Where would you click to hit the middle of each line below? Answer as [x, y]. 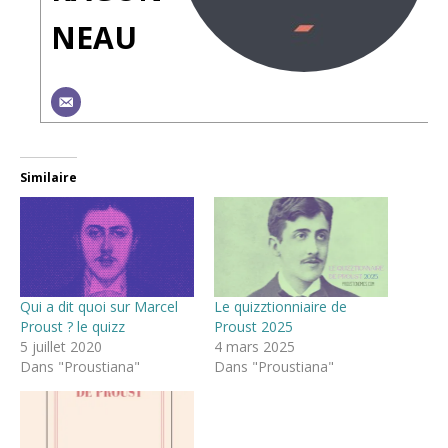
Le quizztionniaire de [280, 306]
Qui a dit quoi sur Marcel [99, 306]
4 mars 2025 [254, 346]
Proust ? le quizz [72, 326]
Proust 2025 [253, 326]
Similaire [48, 178]
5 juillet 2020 [61, 346]
